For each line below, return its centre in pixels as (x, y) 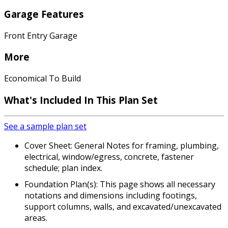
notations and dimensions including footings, (111, 196)
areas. (36, 218)
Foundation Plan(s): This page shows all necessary (120, 184)
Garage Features (44, 14)
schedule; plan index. (63, 168)
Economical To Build (42, 78)
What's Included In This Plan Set (81, 100)
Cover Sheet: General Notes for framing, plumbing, (122, 146)
